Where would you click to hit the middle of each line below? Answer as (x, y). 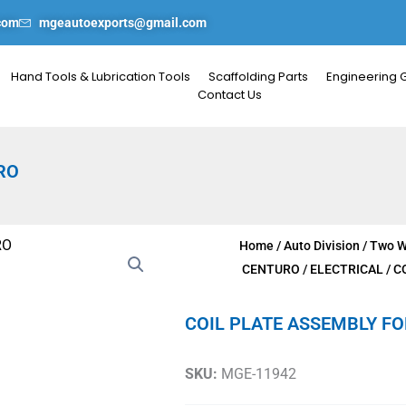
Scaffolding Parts (259, 77)
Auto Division (322, 246)
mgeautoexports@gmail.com (123, 23)
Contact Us (229, 95)
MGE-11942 (257, 374)
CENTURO (271, 270)
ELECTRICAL (347, 270)
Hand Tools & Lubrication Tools (101, 77)
